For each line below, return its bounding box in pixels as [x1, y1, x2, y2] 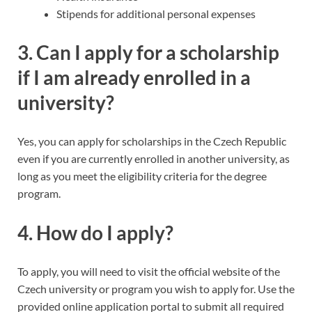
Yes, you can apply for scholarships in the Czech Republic [17, 134, 286, 148]
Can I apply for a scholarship [36, 40, 279, 65]
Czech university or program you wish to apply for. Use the [17, 281, 295, 295]
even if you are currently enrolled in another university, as [17, 152, 290, 166]
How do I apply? [36, 220, 173, 244]
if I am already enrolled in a [17, 65, 251, 90]
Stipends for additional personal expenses [56, 6, 256, 20]
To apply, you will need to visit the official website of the [17, 264, 280, 278]
